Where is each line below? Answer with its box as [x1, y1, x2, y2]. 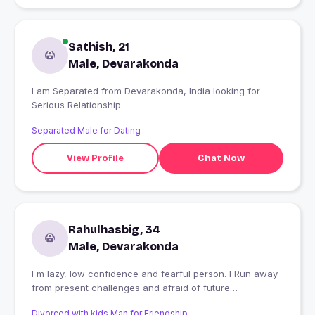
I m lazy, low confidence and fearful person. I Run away [32, 268, 278, 280]
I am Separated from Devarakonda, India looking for [32, 85, 101, 97]
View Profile [66, 152, 124, 164]
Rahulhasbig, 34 [68, 223, 160, 237]
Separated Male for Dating [32, 125, 141, 136]
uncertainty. [32, 296, 83, 308]
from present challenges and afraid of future [32, 282, 230, 294]
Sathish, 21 [68, 40, 129, 54]
